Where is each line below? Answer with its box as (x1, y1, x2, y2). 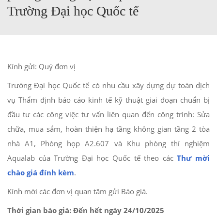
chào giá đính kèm (7, 168, 74, 177)
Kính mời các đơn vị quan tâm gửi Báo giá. (7, 186, 148, 196)
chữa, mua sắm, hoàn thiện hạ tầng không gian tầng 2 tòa (7, 124, 210, 134)
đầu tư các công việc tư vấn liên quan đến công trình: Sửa (7, 109, 210, 119)
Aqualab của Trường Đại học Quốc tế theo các (7, 153, 177, 163)
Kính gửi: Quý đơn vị (7, 62, 76, 71)
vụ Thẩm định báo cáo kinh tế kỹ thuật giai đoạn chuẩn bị (7, 95, 210, 105)
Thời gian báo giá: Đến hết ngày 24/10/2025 (7, 205, 164, 215)
